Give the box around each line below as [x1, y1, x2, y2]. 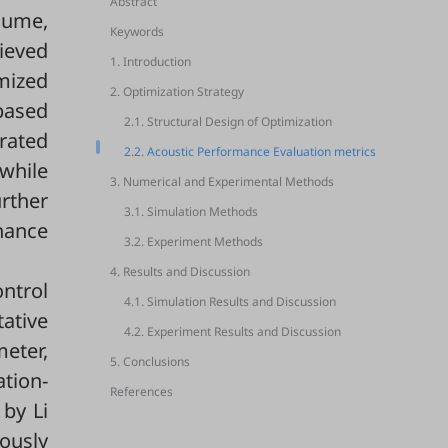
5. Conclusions [110, 353, 190, 371]
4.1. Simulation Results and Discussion [124, 293, 336, 311]
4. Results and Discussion [110, 263, 250, 281]
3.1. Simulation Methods [124, 203, 258, 221]
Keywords [110, 23, 164, 41]
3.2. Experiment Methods [124, 233, 263, 251]
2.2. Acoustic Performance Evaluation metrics [124, 143, 376, 161]
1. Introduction [110, 53, 191, 71]
